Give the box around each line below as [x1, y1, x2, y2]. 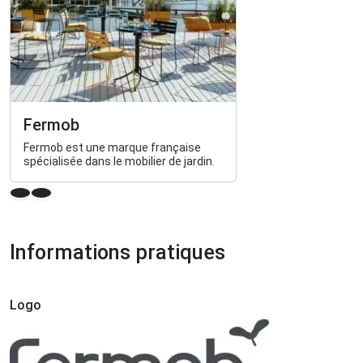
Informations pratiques [10, 241, 225, 265]
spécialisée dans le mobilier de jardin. [23, 155, 215, 169]
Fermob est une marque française [23, 141, 201, 155]
